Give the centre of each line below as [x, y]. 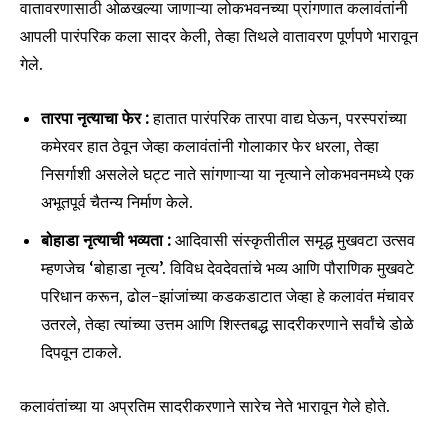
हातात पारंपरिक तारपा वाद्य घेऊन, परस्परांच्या [278, 118]
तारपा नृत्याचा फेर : [95, 118]
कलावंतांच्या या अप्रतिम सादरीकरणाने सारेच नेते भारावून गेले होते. [205, 406]
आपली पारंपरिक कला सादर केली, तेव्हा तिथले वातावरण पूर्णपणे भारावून [219, 36]
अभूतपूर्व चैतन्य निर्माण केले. [117, 202]
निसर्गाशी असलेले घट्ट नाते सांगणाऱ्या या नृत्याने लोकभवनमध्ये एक [227, 174]
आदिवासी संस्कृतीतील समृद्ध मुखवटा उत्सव [293, 240]
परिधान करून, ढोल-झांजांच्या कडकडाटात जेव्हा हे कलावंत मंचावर [227, 296]
